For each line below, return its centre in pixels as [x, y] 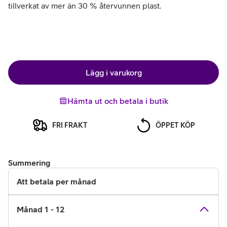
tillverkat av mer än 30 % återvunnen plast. [85, 6]
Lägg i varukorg [113, 72]
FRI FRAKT [70, 125]
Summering [29, 163]
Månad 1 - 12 [41, 209]
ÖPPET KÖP [175, 125]
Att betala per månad [56, 181]
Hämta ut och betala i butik [118, 101]
